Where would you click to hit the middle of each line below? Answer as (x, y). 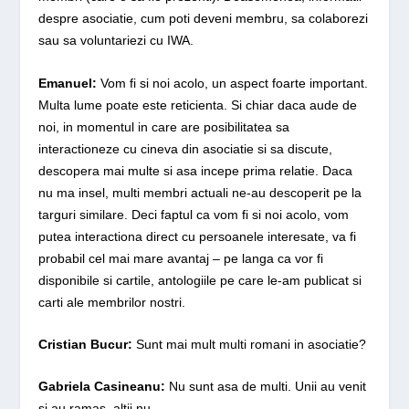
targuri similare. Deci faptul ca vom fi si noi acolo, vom (194, 214)
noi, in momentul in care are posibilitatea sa (164, 126)
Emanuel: (70, 83)
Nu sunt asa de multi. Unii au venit (266, 387)
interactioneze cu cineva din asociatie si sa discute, (186, 148)
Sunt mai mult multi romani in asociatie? (250, 344)
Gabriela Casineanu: (102, 387)
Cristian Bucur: (86, 344)
